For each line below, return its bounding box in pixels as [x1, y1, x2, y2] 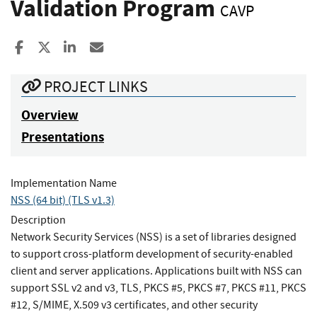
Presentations [21, 127, 104, 146]
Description [11, 212, 66, 227]
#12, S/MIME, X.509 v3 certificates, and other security [11, 297, 258, 312]
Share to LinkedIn [77, 38, 175, 57]
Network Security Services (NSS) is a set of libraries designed [11, 229, 296, 244]
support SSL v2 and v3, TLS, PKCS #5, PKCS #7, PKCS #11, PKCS [11, 280, 306, 295]
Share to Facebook [27, 38, 130, 57]
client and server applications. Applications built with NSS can [11, 263, 302, 278]
